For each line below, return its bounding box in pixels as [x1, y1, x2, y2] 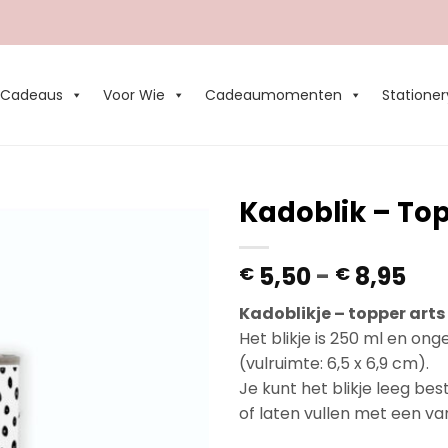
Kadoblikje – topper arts [239, 302, 445, 325]
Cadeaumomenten [205, 85, 343, 105]
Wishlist [140, 261, 194, 282]
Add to [142, 243, 192, 264]
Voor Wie [103, 85, 166, 105]
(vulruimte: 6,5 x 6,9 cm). [239, 352, 429, 375]
